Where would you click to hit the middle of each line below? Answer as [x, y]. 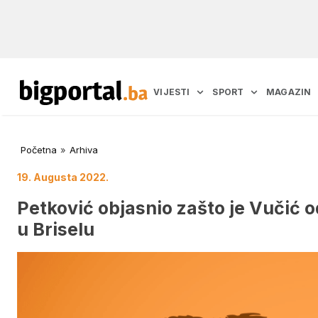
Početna [39, 150]
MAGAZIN [289, 92]
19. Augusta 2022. [63, 177]
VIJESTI [172, 92]
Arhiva [84, 150]
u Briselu [56, 229]
